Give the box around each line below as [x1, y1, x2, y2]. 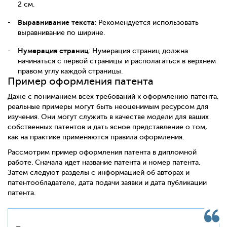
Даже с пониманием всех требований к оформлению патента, [8, 92, 219, 100]
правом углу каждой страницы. [18, 67, 123, 75]
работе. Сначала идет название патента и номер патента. [8, 158, 200, 166]
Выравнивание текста [18, 18, 95, 27]
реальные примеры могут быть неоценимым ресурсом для [8, 102, 208, 110]
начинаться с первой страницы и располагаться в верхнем [18, 57, 216, 65]
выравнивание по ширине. [18, 29, 105, 37]
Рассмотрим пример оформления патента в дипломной [8, 148, 197, 156]
